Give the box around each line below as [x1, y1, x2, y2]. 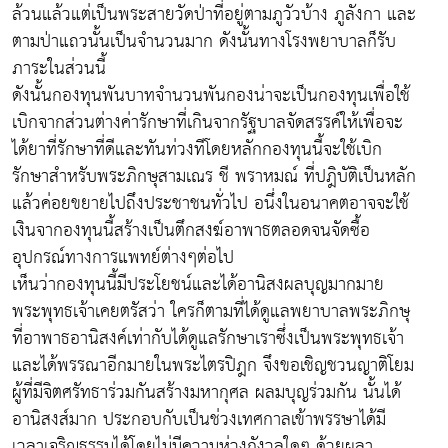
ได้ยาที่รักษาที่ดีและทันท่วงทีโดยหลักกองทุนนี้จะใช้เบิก [12, 132, 382, 166]
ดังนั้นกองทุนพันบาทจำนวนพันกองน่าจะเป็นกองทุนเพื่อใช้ [12, 78, 410, 112]
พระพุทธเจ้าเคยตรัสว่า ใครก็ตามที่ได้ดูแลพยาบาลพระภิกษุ [12, 294, 410, 328]
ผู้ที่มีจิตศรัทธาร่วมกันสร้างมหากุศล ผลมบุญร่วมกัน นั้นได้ [12, 375, 401, 409]
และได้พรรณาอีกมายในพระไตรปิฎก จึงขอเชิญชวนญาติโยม [12, 348, 414, 382]
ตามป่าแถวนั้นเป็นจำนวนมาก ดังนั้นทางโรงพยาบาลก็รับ [12, 24, 396, 58]
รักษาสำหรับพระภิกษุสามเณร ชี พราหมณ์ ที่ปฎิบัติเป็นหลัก [12, 159, 416, 193]
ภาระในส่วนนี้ [12, 51, 106, 85]
